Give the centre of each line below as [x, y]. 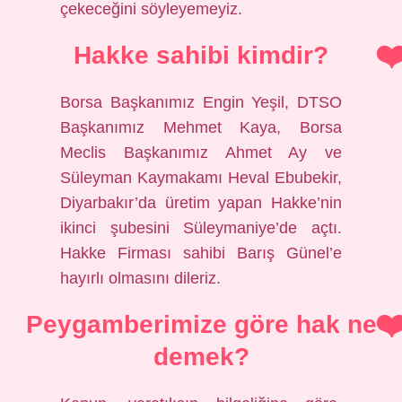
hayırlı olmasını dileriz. [141, 278]
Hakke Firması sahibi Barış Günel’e [201, 253]
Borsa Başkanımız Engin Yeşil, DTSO [201, 102]
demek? [201, 357]
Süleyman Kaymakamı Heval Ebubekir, [201, 178]
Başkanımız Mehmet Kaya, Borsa [201, 127]
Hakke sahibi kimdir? [201, 55]
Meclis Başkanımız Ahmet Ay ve [201, 153]
